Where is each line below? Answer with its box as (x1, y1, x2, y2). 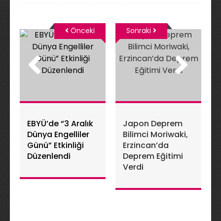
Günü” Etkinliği (27, 140, 84, 151)
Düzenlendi (27, 150, 71, 162)
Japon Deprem (123, 118, 183, 129)
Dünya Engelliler (27, 129, 89, 140)
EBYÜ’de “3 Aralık (27, 118, 93, 129)
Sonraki (126, 26, 153, 36)
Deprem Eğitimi (123, 150, 183, 162)
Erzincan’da (123, 140, 169, 151)
